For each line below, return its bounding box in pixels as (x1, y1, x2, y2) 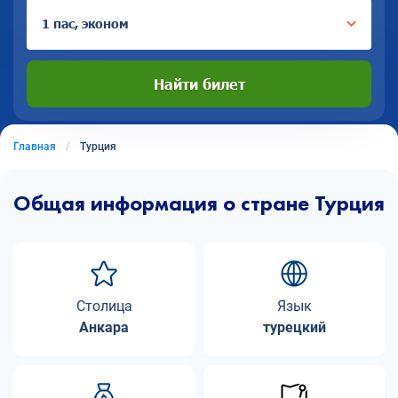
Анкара (79, 319, 129, 336)
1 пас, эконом (42, 15, 129, 31)
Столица (76, 298, 132, 314)
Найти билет (153, 75, 245, 92)
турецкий (262, 319, 326, 336)
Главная (13, 140, 56, 153)
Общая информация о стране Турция (13, 189, 385, 217)
